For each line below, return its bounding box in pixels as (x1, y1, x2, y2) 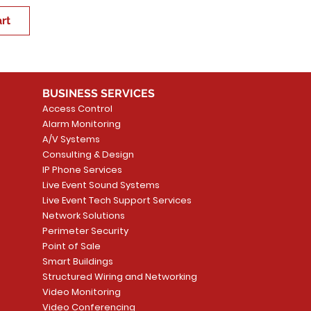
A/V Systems (42, 132, 100, 146)
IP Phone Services (42, 162, 122, 176)
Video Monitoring (42, 285, 121, 299)
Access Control (42, 101, 112, 115)
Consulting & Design (42, 147, 134, 161)
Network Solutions (42, 208, 125, 222)
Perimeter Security (42, 224, 128, 237)
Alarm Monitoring (42, 117, 121, 131)
